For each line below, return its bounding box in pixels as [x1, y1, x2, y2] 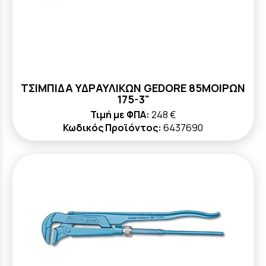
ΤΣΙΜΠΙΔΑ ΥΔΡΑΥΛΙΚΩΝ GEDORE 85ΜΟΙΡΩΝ [21, 81, 245, 95]
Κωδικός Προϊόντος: [63, 121, 161, 134]
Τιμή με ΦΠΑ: [90, 108, 150, 121]
